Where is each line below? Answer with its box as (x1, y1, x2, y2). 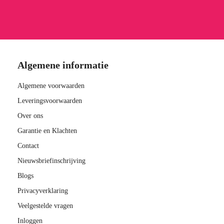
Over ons (17, 111, 43, 119)
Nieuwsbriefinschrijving (17, 156, 85, 164)
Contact (17, 141, 39, 149)
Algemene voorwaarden (17, 81, 84, 89)
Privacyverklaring (17, 186, 68, 194)
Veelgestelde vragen (17, 201, 73, 209)
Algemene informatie (17, 59, 108, 70)
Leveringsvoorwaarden (17, 96, 82, 104)
